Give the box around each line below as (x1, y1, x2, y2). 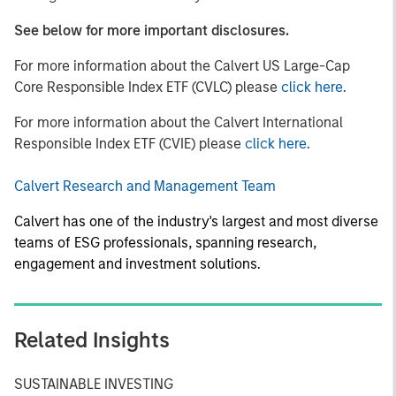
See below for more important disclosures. (14, 21, 289, 39)
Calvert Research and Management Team (14, 177, 276, 194)
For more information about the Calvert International (14, 113, 343, 131)
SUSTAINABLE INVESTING (14, 375, 173, 392)
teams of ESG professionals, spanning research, (14, 233, 316, 251)
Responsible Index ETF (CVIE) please (14, 134, 245, 152)
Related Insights (14, 326, 170, 353)
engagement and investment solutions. (14, 255, 261, 272)
